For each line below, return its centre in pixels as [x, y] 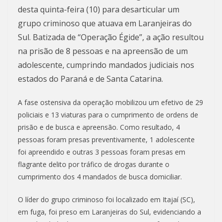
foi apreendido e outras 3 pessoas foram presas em [102, 152]
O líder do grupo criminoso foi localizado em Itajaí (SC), [107, 200]
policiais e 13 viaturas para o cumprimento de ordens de [108, 115]
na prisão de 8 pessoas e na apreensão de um [103, 51]
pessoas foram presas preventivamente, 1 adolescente [106, 140]
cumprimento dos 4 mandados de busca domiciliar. [100, 177]
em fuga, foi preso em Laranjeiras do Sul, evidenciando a [110, 212]
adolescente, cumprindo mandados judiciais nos [106, 65]
